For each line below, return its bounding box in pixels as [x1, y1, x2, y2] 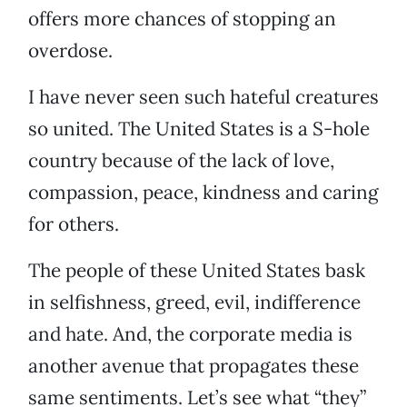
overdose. [28, 38, 113, 64]
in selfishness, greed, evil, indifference [28, 290, 361, 315]
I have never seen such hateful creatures [28, 84, 379, 110]
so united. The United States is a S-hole [28, 116, 370, 142]
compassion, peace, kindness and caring [28, 180, 379, 205]
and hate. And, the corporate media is [28, 322, 352, 347]
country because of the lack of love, [28, 148, 334, 174]
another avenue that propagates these [28, 353, 359, 379]
